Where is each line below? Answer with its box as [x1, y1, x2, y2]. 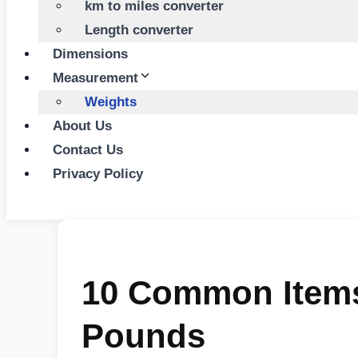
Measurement [53, 70, 138, 86]
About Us [53, 117, 112, 133]
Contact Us [53, 141, 123, 157]
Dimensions [53, 46, 128, 62]
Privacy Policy [53, 165, 143, 181]
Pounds [82, 316, 205, 355]
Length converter [85, 22, 193, 38]
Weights [85, 93, 137, 109]
